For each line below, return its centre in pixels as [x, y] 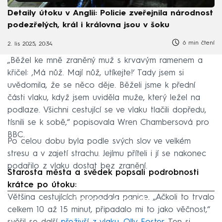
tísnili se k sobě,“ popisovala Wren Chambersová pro [108, 123]
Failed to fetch [111, 201]
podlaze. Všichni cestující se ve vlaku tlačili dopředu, [107, 111]
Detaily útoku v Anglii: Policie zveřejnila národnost [110, 14]
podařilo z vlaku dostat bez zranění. [77, 166]
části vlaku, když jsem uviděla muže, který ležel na [104, 98]
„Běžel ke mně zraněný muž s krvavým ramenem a [105, 61]
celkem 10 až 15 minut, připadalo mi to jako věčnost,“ [109, 210]
